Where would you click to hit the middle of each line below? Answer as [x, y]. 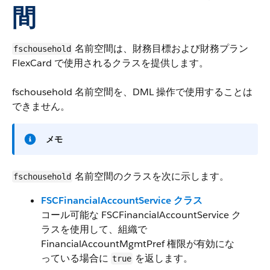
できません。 [41, 106]
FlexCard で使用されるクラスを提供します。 [110, 63]
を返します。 [163, 258]
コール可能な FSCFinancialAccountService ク [141, 215]
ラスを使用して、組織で [94, 229]
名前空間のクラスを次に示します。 [151, 176]
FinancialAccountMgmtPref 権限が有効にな [138, 244]
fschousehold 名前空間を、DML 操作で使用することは [132, 92]
